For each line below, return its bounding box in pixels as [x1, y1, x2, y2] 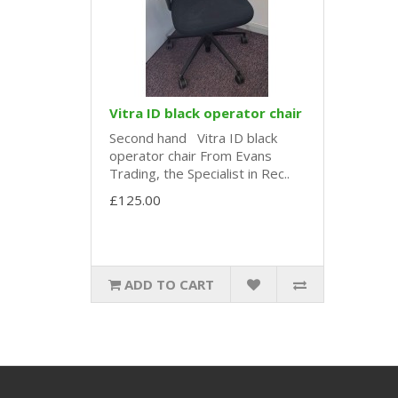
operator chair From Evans [109, 147, 272, 165]
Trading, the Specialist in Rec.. [109, 164, 290, 183]
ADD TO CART [123, 275, 214, 294]
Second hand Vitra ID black [109, 129, 277, 147]
